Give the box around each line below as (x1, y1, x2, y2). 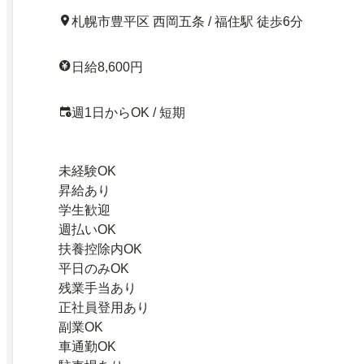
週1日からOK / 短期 (71, 106, 185, 120)
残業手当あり (58, 281, 136, 296)
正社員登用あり (58, 301, 149, 315)
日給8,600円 (71, 60, 143, 75)
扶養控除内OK (58, 242, 142, 257)
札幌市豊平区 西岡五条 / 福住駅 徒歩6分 (71, 15, 303, 29)
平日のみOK (58, 262, 129, 276)
